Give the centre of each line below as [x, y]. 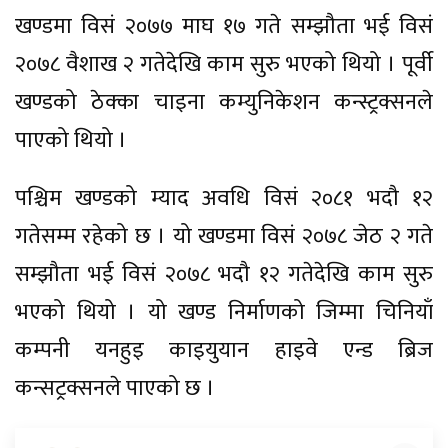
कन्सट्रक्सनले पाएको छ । [115, 389]
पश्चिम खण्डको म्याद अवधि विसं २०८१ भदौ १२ [224, 199]
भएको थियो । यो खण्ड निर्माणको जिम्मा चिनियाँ [224, 313]
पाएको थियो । [71, 141]
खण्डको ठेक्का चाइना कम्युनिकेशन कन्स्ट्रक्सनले [224, 103]
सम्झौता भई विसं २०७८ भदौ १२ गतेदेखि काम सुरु [224, 275]
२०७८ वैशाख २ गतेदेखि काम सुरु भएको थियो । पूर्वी [224, 65]
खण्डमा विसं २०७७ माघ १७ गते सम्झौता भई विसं [224, 27]
